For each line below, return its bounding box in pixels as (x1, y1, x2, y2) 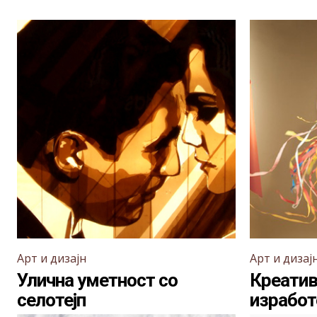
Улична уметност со (17, 270, 178, 291)
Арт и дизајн (17, 250, 86, 266)
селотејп (17, 289, 86, 311)
